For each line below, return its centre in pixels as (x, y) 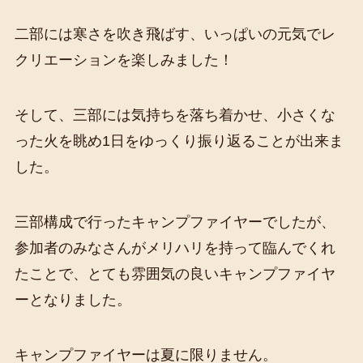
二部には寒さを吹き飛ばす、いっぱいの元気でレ (175, 34)
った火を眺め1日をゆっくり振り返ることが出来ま (179, 141)
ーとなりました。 (73, 300)
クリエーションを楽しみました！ (124, 60)
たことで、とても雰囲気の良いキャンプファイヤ (175, 274)
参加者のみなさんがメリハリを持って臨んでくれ (175, 248)
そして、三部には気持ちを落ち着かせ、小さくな (175, 115)
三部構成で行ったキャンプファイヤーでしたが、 (175, 222)
